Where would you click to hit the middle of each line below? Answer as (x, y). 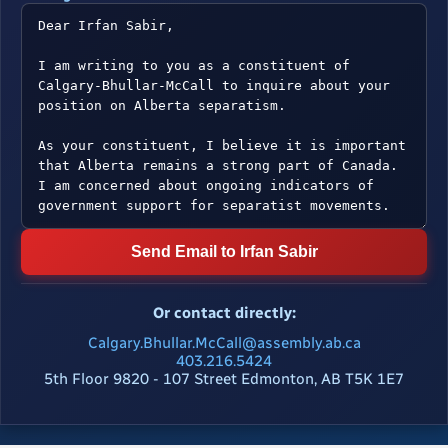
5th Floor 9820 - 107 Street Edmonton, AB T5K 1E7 (224, 379)
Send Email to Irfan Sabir (224, 252)
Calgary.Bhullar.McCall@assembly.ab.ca (224, 343)
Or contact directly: (224, 313)
